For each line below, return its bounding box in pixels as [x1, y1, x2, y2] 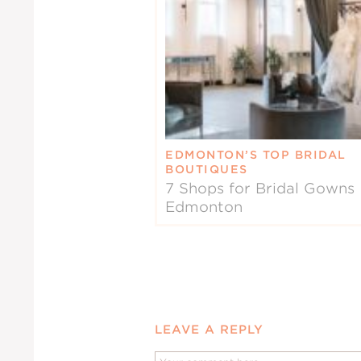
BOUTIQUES [165, 163, 248, 176]
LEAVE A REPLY [155, 322, 263, 337]
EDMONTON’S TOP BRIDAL [165, 148, 346, 162]
